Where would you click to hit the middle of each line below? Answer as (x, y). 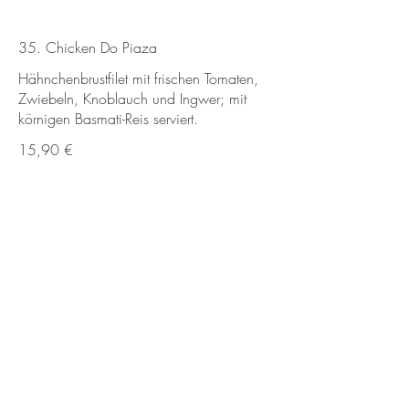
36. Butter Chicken (75, 379)
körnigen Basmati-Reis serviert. (108, 118)
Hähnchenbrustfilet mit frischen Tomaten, (138, 78)
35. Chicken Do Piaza (88, 47)
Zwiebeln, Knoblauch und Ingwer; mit (132, 98)
